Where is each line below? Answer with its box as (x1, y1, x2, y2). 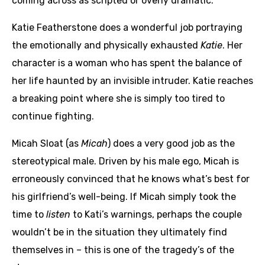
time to (12, 208, 46, 220)
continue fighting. (12, 110, 94, 122)
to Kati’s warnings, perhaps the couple (70, 208, 242, 220)
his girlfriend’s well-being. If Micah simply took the (12, 190, 236, 202)
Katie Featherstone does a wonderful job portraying (12, 21, 243, 33)
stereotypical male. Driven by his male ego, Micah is (12, 155, 239, 167)
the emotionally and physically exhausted (12, 39, 201, 51)
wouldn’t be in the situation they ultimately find (12, 226, 227, 238)
